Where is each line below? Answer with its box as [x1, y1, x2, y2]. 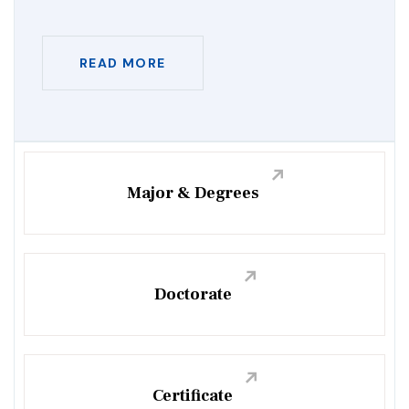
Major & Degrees [126, 182, 259, 204]
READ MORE [79, 54, 166, 71]
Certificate [152, 384, 233, 406]
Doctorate [153, 283, 232, 305]
